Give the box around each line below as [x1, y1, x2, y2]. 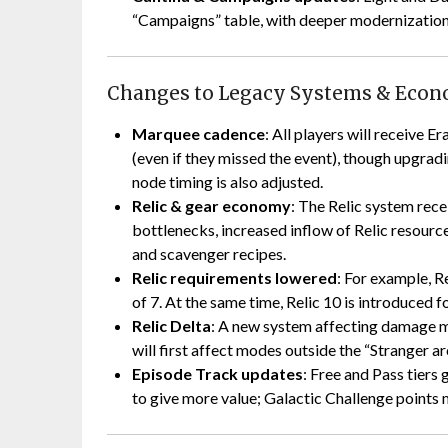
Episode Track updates [132, 364, 303, 384]
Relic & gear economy [132, 196, 291, 216]
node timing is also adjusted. [132, 172, 323, 192]
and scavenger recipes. [132, 244, 286, 264]
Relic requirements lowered [132, 268, 337, 288]
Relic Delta [132, 316, 211, 336]
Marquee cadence [132, 124, 265, 144]
